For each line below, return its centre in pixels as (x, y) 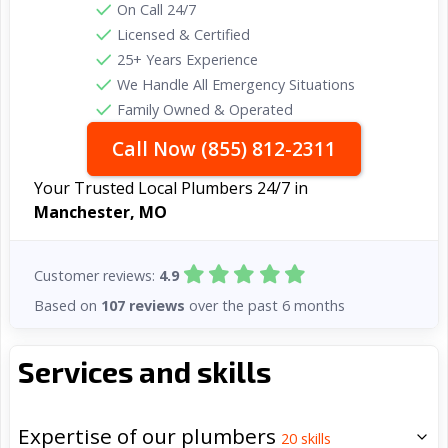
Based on (67, 305)
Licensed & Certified (183, 34)
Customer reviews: (96, 276)
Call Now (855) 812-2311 (224, 148)
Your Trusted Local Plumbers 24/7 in (171, 188)
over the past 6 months (265, 305)
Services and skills (144, 372)
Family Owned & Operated (205, 109)
